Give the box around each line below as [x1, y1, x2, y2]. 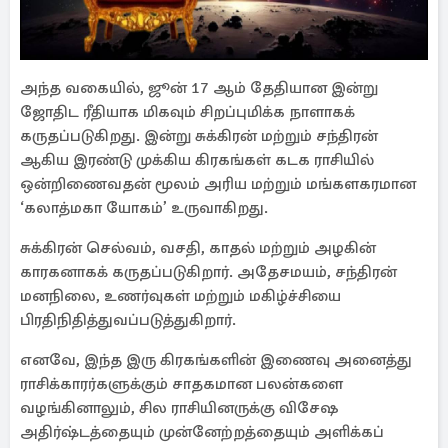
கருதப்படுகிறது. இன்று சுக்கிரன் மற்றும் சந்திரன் [20, 126, 378, 146]
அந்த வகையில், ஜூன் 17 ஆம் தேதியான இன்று [20, 78, 378, 98]
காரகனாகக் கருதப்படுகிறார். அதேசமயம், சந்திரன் [20, 262, 397, 282]
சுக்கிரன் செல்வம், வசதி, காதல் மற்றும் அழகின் [20, 238, 376, 258]
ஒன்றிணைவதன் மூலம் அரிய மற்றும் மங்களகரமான [20, 174, 416, 194]
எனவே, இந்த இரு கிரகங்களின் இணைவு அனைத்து [20, 350, 412, 370]
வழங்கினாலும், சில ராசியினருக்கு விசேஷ [20, 398, 339, 418]
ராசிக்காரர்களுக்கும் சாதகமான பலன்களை [20, 374, 343, 394]
